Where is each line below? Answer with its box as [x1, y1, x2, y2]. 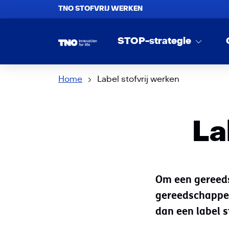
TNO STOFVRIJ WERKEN [58, 5, 143, 13]
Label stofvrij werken [97, 74, 179, 84]
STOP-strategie [118, 35, 193, 47]
